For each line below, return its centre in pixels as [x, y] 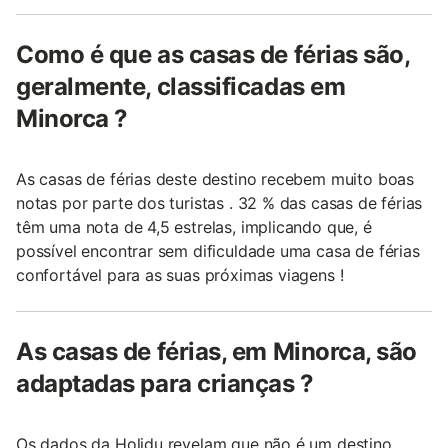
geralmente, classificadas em [181, 87]
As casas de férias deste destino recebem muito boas [215, 179]
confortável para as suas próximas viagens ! [180, 275]
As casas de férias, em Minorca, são [217, 352]
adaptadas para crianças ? [165, 384]
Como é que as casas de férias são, [213, 55]
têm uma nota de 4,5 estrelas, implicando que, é [194, 227]
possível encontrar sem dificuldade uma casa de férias [218, 251]
